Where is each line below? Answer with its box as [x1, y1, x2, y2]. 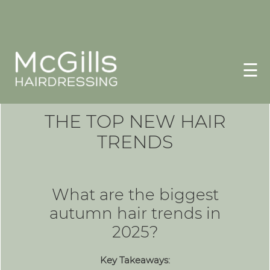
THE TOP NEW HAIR [44, 110, 226, 133]
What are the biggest [51, 185, 219, 204]
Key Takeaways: [100, 254, 170, 266]
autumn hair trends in [49, 204, 221, 223]
